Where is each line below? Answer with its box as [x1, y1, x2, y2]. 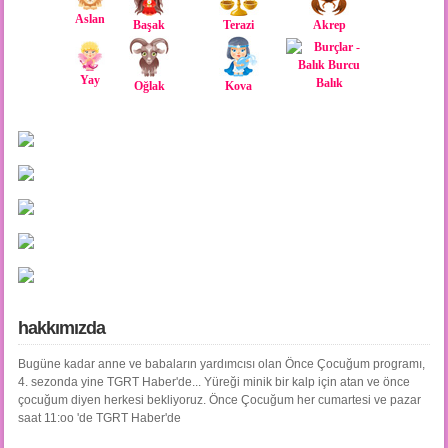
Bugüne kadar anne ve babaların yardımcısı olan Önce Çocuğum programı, [17, 356, 425, 371]
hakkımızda [17, 317, 105, 338]
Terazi [223, 17, 255, 32]
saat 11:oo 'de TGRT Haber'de [17, 410, 181, 425]
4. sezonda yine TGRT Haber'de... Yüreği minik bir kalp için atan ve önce [17, 374, 410, 389]
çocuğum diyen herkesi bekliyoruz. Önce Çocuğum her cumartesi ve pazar [17, 392, 421, 407]
